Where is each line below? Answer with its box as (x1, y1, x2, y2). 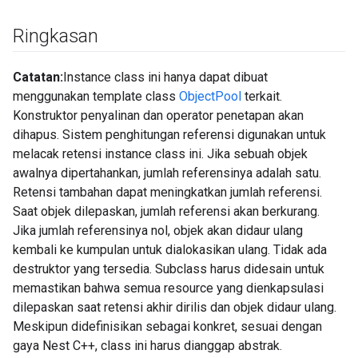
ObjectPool (179, 89, 241, 104)
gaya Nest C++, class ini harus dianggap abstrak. (13, 338, 282, 353)
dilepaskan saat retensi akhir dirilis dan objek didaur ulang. (13, 300, 336, 315)
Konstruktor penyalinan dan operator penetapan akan (13, 108, 304, 123)
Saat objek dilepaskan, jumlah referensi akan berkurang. (13, 204, 320, 219)
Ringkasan (13, 25, 98, 47)
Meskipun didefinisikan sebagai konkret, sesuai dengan (13, 319, 322, 334)
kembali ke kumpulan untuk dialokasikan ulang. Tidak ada (13, 242, 327, 257)
